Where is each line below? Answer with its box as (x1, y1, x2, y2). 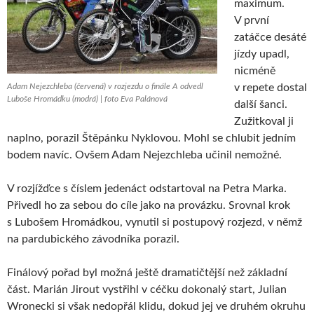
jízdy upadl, (234, 48, 289, 60)
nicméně (234, 65, 275, 77)
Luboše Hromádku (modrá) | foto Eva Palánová (7, 95, 168, 104)
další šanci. (234, 99, 287, 111)
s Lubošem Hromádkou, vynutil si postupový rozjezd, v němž (7, 217, 302, 228)
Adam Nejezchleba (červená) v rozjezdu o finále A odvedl (7, 82, 203, 91)
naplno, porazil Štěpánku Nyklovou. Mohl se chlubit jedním (7, 132, 296, 144)
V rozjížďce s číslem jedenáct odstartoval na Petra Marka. (7, 183, 287, 195)
